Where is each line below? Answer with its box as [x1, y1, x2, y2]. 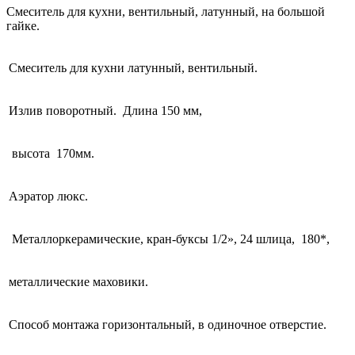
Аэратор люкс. [9, 189, 88, 203]
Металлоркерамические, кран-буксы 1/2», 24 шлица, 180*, [9, 231, 330, 246]
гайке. [6, 18, 40, 32]
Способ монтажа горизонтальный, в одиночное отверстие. [9, 317, 326, 331]
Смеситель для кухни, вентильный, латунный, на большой [6, 4, 325, 18]
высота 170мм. [9, 146, 94, 160]
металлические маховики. [9, 274, 148, 288]
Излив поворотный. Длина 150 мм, [9, 103, 202, 117]
